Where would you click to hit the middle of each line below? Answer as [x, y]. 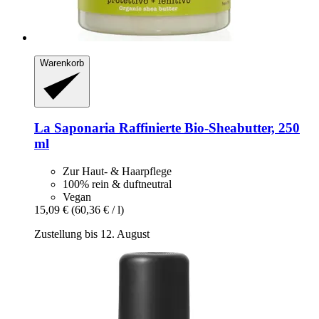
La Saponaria [75, 128]
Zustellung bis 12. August [92, 234]
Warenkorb [62, 63]
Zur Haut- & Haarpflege [117, 171]
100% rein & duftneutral [117, 184]
